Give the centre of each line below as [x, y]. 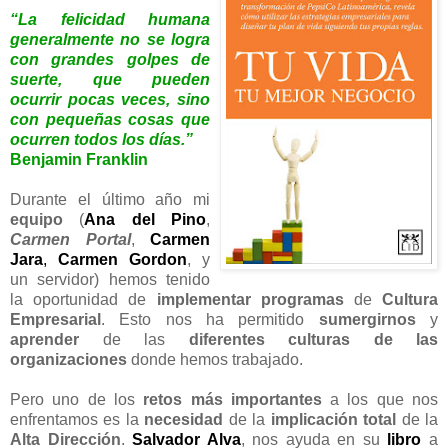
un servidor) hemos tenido [110, 279]
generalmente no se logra [110, 39]
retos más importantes [232, 399]
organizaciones [68, 359]
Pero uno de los [77, 399]
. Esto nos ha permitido [210, 319]
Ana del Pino [145, 219]
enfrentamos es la [77, 419]
